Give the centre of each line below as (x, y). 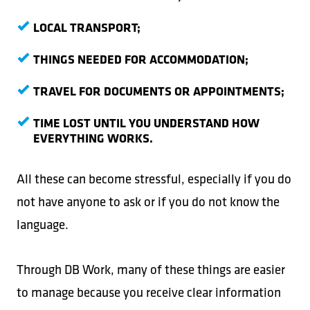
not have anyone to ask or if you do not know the (148, 201)
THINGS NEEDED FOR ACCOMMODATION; (141, 59)
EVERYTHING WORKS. (93, 138)
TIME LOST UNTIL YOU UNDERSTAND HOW (146, 122)
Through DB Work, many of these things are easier (151, 269)
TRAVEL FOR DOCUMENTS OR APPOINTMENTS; (159, 91)
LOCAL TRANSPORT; (87, 27)
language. (43, 224)
